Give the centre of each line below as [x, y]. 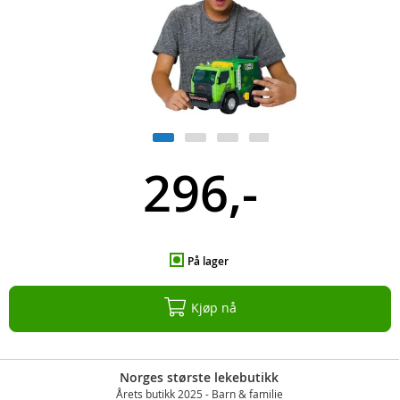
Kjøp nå [213, 307]
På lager [208, 261]
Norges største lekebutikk [199, 377]
